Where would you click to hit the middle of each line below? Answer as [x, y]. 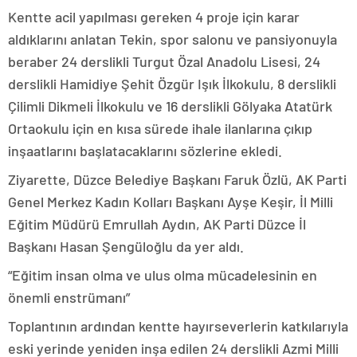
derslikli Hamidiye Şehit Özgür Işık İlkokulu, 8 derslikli [172, 84]
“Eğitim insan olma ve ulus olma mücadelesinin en [163, 275]
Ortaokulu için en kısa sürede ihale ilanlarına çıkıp [160, 128]
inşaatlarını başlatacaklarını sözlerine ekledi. [145, 151]
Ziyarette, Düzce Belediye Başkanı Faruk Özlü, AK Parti [177, 179]
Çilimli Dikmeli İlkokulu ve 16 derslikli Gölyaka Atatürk [170, 106]
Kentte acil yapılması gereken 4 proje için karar [154, 17]
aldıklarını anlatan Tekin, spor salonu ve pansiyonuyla [173, 39]
